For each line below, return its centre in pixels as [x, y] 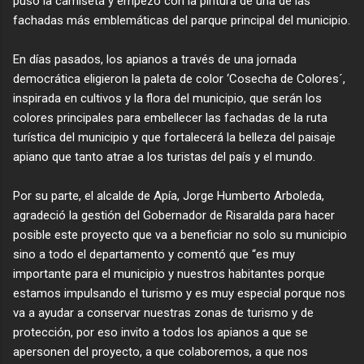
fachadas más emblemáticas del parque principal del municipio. [182, 20]
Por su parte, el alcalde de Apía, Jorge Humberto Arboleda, [169, 195]
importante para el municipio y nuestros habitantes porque [169, 273]
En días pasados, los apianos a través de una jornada [155, 59]
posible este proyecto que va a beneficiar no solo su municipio [180, 234]
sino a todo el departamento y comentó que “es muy [154, 254]
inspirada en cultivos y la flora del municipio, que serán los [167, 98]
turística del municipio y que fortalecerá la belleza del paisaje [174, 137]
